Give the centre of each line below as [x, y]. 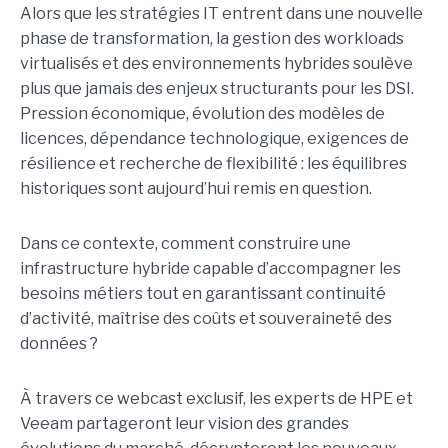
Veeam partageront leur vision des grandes [184, 424]
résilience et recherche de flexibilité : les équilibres [213, 164]
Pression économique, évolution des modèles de [202, 114]
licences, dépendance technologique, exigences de [214, 139]
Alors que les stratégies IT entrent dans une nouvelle [221, 14]
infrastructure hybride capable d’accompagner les [210, 269]
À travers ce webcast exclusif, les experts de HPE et [216, 399]
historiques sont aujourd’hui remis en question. [196, 189]
